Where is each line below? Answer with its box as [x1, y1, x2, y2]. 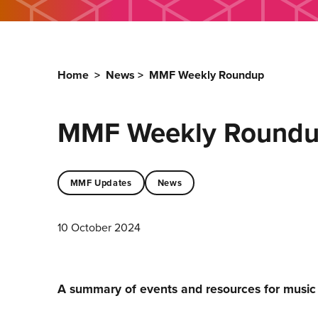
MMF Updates [70, 175, 132, 190]
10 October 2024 [57, 219, 141, 236]
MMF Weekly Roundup [148, 67, 264, 83]
